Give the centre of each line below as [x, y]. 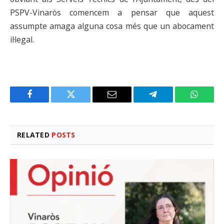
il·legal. [22, 40]
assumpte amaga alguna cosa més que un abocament [112, 26]
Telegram [169, 102]
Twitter [83, 102]
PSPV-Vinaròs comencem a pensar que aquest [112, 13]
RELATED [34, 134]
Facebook [46, 102]
